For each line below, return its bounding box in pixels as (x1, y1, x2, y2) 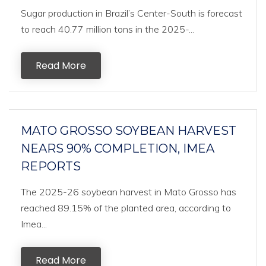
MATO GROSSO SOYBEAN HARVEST (21, 123, 236, 138)
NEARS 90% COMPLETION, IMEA (21, 141, 214, 156)
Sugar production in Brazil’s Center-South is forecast (21, 7, 242, 19)
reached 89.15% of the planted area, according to (21, 202, 231, 214)
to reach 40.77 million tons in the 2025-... (21, 23, 194, 35)
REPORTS (21, 159, 81, 173)
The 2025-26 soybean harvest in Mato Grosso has (21, 186, 236, 198)
